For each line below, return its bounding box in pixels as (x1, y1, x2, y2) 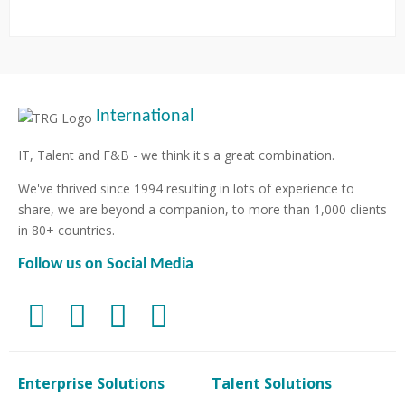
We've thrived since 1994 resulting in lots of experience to (18, 179, 354, 197)
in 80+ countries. (18, 221, 115, 239)
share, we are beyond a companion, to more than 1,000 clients (18, 200, 387, 218)
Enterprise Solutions (18, 372, 165, 393)
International (96, 107, 194, 126)
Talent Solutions (212, 372, 332, 393)
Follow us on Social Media (18, 255, 193, 273)
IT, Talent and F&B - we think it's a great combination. (18, 146, 334, 164)
